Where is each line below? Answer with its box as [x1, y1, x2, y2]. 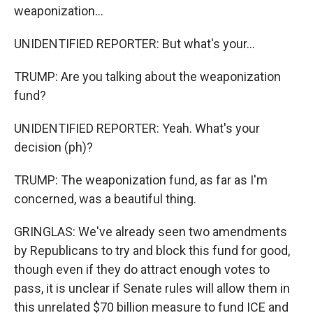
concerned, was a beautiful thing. [14, 191, 196, 206]
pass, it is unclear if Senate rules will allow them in [14, 281, 290, 296]
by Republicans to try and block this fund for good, [14, 243, 290, 258]
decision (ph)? [14, 140, 93, 154]
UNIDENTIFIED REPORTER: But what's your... [14, 36, 255, 51]
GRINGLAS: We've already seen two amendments [14, 224, 287, 239]
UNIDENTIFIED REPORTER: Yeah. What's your [14, 121, 260, 136]
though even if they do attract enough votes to [14, 262, 270, 277]
